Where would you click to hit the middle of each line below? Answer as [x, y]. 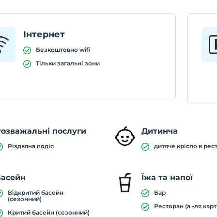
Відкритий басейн [36, 193]
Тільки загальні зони [68, 63]
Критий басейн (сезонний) [49, 212]
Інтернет [44, 34]
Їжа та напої [167, 178]
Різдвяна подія [31, 146]
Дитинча [160, 131]
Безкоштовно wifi [63, 50]
